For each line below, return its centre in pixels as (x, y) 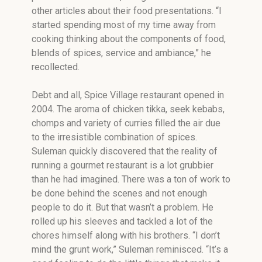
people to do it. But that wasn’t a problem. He (123, 207)
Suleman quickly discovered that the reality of (125, 151)
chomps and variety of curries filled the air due (126, 123)
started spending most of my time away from (124, 25)
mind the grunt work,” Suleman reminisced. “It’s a (130, 249)
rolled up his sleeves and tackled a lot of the (122, 221)
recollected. (56, 67)
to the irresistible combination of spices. (114, 137)
